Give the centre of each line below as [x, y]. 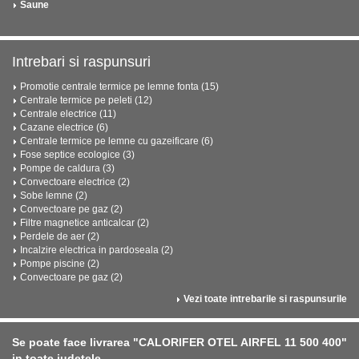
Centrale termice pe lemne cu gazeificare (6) [117, 141]
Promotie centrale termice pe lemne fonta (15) [119, 87]
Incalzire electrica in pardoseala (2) [97, 250]
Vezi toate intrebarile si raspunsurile [265, 299]
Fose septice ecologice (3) [77, 155]
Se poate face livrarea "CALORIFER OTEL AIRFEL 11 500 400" [179, 342]
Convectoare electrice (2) [75, 182]
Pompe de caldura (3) [67, 168]
